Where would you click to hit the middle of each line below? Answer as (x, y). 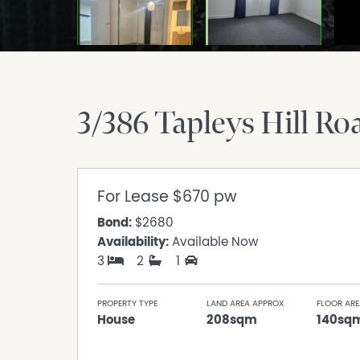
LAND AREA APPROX (245, 304)
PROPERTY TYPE (127, 304)
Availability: (133, 242)
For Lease (135, 197)
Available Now (213, 242)
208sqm (232, 320)
